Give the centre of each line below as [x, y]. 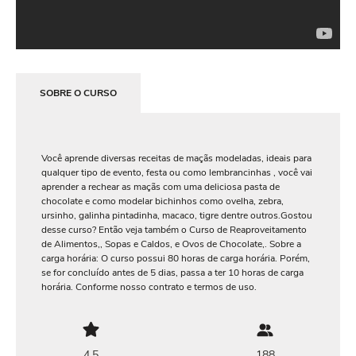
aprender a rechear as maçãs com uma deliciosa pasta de [161, 186]
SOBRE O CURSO [78, 93]
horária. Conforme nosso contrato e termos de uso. [149, 286]
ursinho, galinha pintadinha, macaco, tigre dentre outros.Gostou [177, 215]
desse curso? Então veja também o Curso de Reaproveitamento [174, 229]
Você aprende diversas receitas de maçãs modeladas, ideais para [176, 158]
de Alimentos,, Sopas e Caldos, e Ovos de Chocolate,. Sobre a [171, 244]
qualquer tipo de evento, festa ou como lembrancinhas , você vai [177, 172]
